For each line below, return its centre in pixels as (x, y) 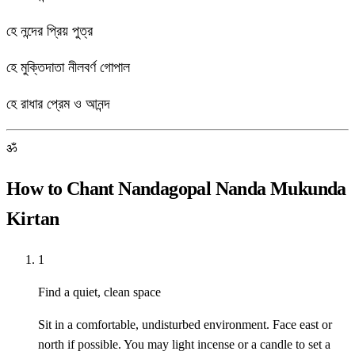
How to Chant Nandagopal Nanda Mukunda (176, 189)
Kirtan (33, 219)
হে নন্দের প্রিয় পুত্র (50, 31)
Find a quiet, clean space (99, 292)
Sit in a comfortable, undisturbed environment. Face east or (185, 325)
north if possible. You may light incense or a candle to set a (184, 345)
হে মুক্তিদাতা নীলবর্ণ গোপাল (68, 68)
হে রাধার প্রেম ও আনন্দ (58, 104)
